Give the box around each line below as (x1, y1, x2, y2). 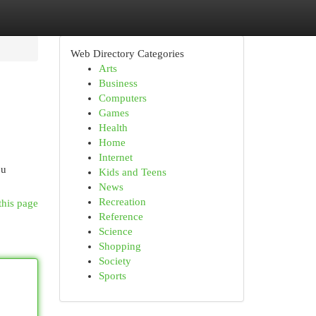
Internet (98, 152, 133, 163)
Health (98, 122, 128, 133)
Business (98, 78, 138, 89)
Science (98, 226, 133, 237)
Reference (98, 211, 143, 222)
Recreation (98, 196, 146, 207)
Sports (98, 270, 126, 281)
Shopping (98, 241, 141, 252)
